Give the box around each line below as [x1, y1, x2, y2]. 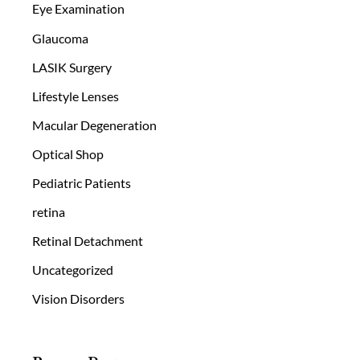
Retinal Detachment [32, 233, 143, 249]
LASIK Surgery [32, 59, 112, 75]
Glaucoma [32, 30, 88, 46]
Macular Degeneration [32, 117, 157, 133]
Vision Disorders [32, 291, 125, 307]
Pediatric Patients [32, 175, 131, 191]
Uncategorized [32, 262, 113, 278]
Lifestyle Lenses [32, 88, 119, 104]
